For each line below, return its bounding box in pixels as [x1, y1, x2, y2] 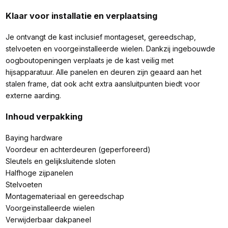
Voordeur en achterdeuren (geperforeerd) [5, 145, 151, 154]
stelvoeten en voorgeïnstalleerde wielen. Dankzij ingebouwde [5, 44, 215, 53]
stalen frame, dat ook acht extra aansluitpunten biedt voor [5, 79, 200, 89]
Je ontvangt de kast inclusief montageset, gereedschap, [5, 33, 196, 42]
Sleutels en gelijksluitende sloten [5, 157, 116, 166]
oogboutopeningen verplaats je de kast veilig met [5, 56, 174, 65]
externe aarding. [5, 91, 61, 100]
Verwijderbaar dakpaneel [5, 215, 91, 224]
